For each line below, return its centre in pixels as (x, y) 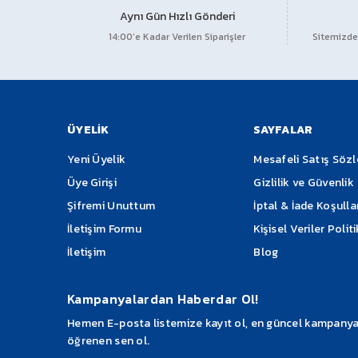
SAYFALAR (283, 130)
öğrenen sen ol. (109, 341)
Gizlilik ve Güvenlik (304, 183)
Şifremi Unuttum (111, 206)
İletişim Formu (104, 229)
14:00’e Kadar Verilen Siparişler (177, 37)
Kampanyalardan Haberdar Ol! (163, 299)
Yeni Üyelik (97, 159)
